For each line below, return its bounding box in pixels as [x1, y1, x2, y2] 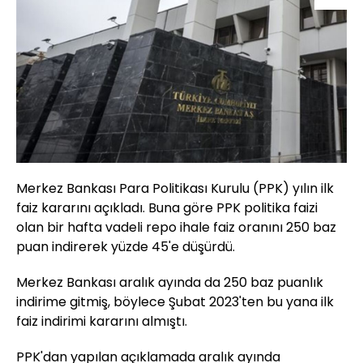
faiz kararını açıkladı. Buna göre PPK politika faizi [16, 199, 318, 218]
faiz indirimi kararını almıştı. [16, 312, 187, 331]
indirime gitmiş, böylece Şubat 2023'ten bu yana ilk [16, 293, 334, 312]
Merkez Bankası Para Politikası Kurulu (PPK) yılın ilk [16, 179, 334, 199]
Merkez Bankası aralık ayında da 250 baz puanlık [16, 273, 323, 293]
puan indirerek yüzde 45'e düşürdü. [16, 237, 235, 257]
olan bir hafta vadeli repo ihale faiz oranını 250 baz [16, 218, 336, 237]
